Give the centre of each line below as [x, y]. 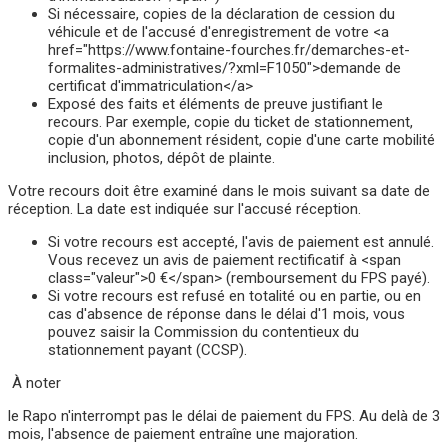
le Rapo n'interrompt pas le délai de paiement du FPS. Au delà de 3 [224, 415]
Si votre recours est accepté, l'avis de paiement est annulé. [241, 241]
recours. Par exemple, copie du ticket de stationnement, [230, 121]
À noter [34, 382]
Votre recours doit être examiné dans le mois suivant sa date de [219, 190]
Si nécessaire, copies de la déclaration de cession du [221, 13]
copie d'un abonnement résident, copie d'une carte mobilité [241, 139]
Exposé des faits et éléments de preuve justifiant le [215, 103]
